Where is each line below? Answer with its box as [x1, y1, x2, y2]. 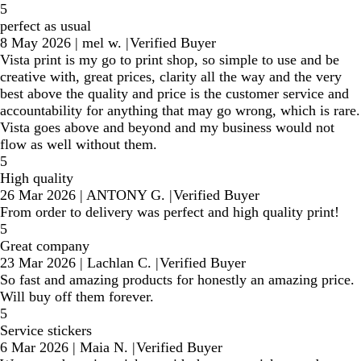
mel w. [82, 35, 122, 51]
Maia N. [80, 339, 128, 355]
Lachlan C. [87, 255, 151, 271]
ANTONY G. [86, 187, 165, 203]
